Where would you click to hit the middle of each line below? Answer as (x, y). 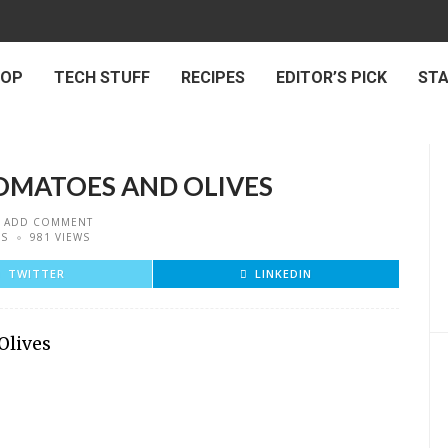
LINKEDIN (283, 273)
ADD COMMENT (48, 222)
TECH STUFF (102, 77)
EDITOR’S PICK (331, 77)
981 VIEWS (60, 237)
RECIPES (213, 77)
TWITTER (36, 273)
